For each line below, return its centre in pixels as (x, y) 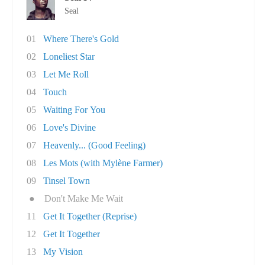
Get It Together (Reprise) (90, 216)
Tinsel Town (67, 181)
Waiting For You (74, 110)
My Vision (63, 252)
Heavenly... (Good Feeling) (94, 145)
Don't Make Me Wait (84, 198)
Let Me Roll (66, 74)
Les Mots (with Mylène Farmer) (103, 163)
